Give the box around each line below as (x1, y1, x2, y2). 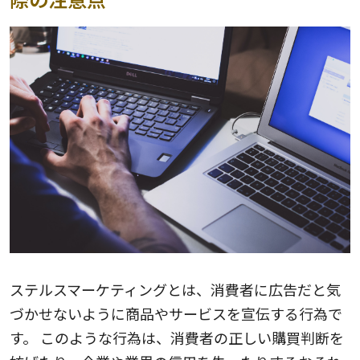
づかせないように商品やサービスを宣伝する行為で (10, 303, 342, 325)
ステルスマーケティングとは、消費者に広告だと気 (10, 279, 341, 301)
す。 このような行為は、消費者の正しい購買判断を (10, 327, 344, 349)
